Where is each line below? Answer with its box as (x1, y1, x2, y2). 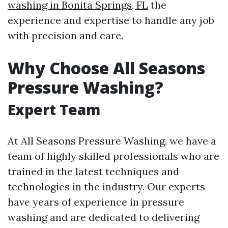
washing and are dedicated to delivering (8, 211, 199, 223)
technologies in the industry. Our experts (8, 180, 205, 193)
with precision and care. (8, 29, 123, 42)
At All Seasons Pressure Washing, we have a (8, 134, 216, 147)
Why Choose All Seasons (8, 57, 205, 79)
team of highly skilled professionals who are (8, 150, 219, 162)
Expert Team (8, 100, 100, 119)
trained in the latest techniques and (8, 165, 179, 178)
